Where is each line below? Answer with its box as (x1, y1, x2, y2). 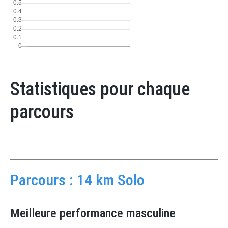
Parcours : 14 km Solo (10, 171, 145, 189)
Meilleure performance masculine (10, 206, 176, 220)
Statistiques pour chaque (10, 78, 190, 100)
